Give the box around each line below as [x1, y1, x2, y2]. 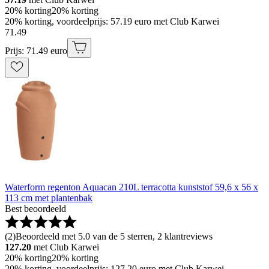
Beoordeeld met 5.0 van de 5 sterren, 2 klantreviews [16, 231, 213, 242]
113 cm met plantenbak [5, 193, 92, 204]
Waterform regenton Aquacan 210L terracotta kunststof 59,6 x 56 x [5, 182, 258, 193]
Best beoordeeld [5, 204, 66, 214]
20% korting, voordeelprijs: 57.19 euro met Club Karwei [5, 16, 219, 27]
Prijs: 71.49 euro [5, 46, 67, 56]
